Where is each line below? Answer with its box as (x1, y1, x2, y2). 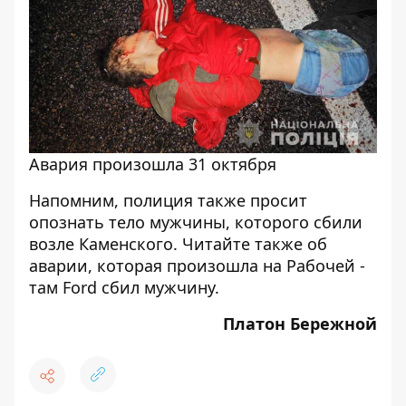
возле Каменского (29, 233, 173, 255)
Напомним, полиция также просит (29, 189, 307, 211)
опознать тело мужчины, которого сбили (29, 211, 362, 233)
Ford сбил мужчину (63, 276, 215, 298)
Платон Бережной (223, 313, 377, 334)
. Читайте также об (173, 233, 327, 255)
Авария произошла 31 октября (29, 153, 276, 175)
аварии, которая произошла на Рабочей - (29, 255, 365, 276)
